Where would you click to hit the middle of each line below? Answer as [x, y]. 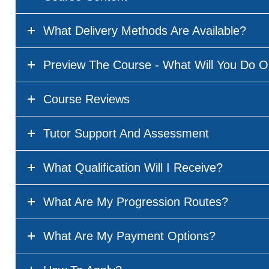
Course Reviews [86, 99]
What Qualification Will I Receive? [133, 168]
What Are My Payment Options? [129, 236]
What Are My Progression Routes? [136, 202]
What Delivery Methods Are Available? [145, 31]
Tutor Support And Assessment [126, 134]
